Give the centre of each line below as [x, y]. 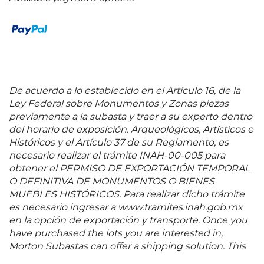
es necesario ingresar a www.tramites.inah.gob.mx [126, 208]
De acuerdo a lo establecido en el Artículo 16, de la [125, 91]
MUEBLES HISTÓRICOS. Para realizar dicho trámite [127, 195]
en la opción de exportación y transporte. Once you [128, 221]
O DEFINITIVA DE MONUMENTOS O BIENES [112, 182]
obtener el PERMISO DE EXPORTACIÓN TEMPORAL [129, 169]
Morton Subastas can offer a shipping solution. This [127, 247]
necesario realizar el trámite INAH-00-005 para [117, 156]
